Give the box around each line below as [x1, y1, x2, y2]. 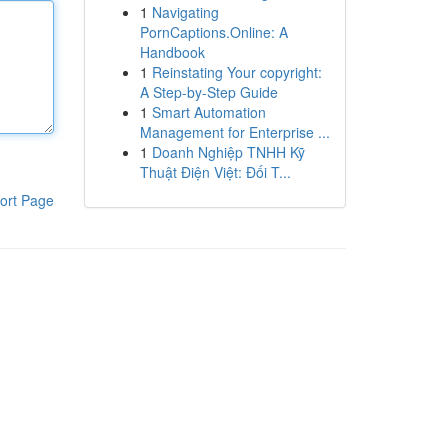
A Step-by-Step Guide [139, 82, 278, 102]
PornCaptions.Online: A [139, 22, 288, 42]
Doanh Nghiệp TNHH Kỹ [151, 142, 305, 162]
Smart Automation [151, 102, 266, 122]
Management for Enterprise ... [139, 122, 330, 142]
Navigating [151, 2, 219, 22]
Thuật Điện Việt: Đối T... [139, 162, 291, 182]
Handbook [139, 42, 205, 62]
